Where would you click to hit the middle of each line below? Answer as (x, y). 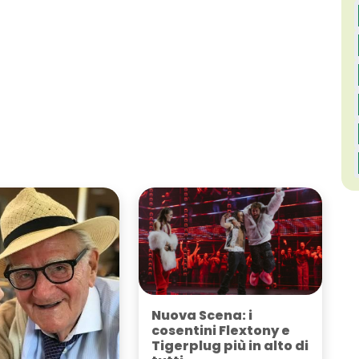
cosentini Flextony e (220, 330)
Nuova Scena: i (202, 315)
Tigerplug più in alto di (230, 345)
